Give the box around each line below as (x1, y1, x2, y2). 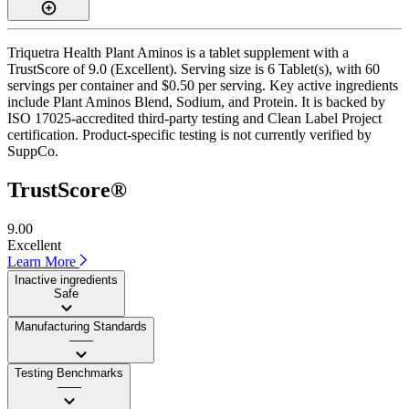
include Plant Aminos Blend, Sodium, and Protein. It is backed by (7, 93, 385, 110)
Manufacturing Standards (15, 319, 147, 333)
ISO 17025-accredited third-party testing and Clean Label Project (7, 110, 382, 126)
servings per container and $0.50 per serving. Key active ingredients (7, 77, 398, 93)
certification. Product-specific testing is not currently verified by (7, 126, 372, 142)
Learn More (7, 253, 79, 269)
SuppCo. (7, 142, 58, 159)
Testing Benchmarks (15, 365, 123, 380)
